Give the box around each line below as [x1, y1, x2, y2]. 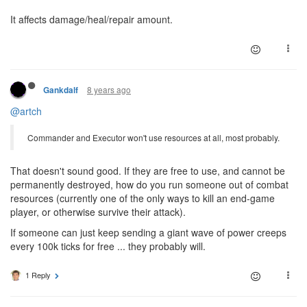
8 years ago [87, 84, 131, 96]
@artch [10, 104, 42, 119]
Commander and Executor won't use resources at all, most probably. [27, 132, 280, 144]
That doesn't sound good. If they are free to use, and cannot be [10, 164, 285, 178]
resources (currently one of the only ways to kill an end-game [10, 191, 275, 206]
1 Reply [25, 269, 51, 281]
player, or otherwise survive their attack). [10, 205, 186, 219]
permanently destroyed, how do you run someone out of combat [10, 177, 288, 192]
